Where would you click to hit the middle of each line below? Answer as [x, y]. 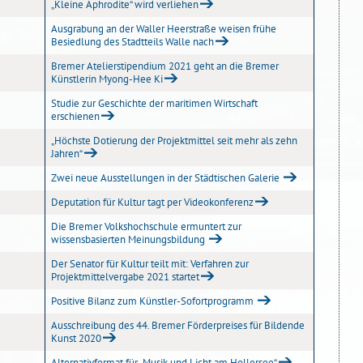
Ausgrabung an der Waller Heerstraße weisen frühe [164, 29]
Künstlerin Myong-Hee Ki [107, 79]
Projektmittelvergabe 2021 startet [125, 277]
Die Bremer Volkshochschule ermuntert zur [146, 226]
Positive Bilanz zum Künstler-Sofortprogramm [154, 301]
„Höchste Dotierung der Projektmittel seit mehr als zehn [174, 141]
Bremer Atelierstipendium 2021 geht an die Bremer [165, 66]
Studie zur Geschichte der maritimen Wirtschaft [154, 103]
